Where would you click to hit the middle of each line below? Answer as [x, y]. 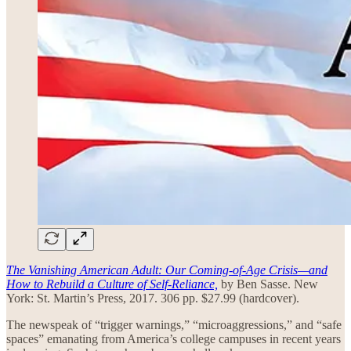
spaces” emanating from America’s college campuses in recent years [174, 338]
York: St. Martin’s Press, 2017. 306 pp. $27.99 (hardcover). [153, 298]
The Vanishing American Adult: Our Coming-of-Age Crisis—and [167, 270]
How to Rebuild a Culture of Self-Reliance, [112, 284]
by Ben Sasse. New [268, 284]
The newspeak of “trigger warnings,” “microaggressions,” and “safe [174, 324]
